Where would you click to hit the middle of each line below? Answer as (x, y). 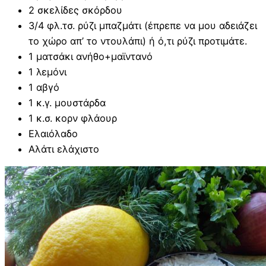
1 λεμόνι (47, 72)
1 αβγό (44, 87)
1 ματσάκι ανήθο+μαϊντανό (91, 56)
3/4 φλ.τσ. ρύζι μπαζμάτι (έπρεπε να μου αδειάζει (143, 25)
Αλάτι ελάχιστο (64, 149)
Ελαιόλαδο (53, 133)
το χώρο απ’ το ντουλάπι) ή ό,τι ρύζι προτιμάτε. (138, 41)
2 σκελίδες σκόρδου (75, 10)
